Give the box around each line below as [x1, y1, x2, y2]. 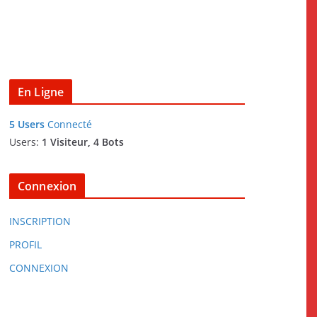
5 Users [9, 117, 45, 131]
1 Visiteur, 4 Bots [42, 135, 124, 149]
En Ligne [18, 84, 64, 100]
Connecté [45, 117, 92, 131]
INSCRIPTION [9, 214, 71, 228]
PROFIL [9, 238, 42, 251]
